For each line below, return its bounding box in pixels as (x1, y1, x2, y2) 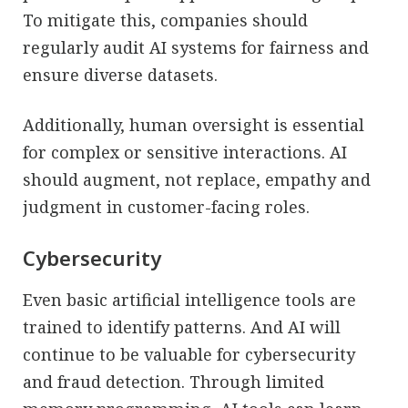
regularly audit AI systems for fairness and (23, 36, 369, 58)
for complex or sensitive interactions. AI (23, 140, 347, 163)
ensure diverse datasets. (23, 63, 218, 86)
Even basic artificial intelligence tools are (23, 288, 356, 311)
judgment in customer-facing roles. (23, 195, 310, 218)
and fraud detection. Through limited (23, 370, 324, 393)
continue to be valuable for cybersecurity (23, 342, 355, 365)
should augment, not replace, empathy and (23, 168, 371, 190)
